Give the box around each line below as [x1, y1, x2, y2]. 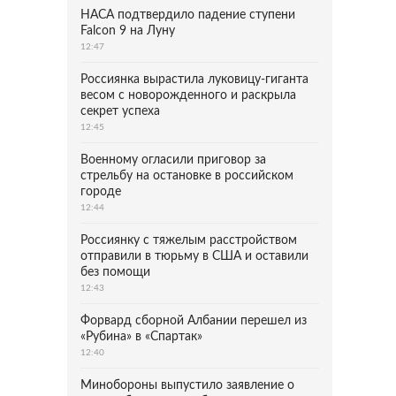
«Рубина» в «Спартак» [80, 331, 202, 343]
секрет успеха [80, 105, 160, 118]
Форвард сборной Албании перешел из [80, 315, 307, 327]
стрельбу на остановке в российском [80, 170, 293, 182]
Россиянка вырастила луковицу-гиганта [80, 73, 308, 86]
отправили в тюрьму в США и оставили [80, 250, 308, 263]
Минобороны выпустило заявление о [80, 379, 294, 392]
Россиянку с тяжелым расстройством [80, 234, 297, 247]
